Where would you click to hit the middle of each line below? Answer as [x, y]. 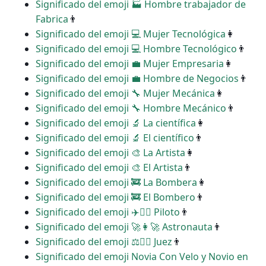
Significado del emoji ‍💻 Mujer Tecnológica [131, 34]
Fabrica [52, 19]
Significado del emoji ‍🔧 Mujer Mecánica [125, 94]
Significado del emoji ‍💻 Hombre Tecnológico [136, 49]
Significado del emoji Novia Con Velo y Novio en [142, 257]
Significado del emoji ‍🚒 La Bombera [116, 183]
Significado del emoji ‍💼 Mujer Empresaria [130, 64]
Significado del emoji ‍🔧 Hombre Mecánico [131, 108]
